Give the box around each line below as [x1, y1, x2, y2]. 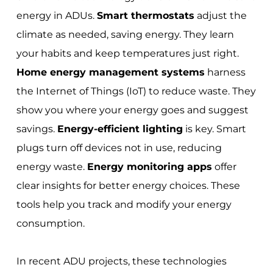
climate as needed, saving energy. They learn [16, 29, 234, 41]
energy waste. [16, 161, 87, 173]
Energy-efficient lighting [57, 123, 183, 135]
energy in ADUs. [16, 10, 97, 22]
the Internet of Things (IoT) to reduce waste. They [16, 85, 256, 97]
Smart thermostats [96, 10, 194, 22]
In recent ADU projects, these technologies [16, 255, 227, 268]
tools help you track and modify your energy [16, 199, 232, 211]
